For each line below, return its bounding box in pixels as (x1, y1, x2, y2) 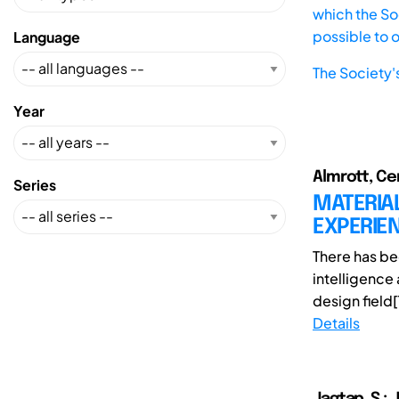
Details (313, 313, 360, 332)
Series (13, 175, 56, 194)
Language (13, 27, 80, 46)
